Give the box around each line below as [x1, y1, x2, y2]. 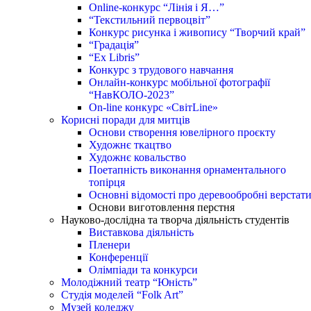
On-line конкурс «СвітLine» [89, 101, 218, 113]
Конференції [89, 251, 148, 263]
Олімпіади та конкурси [89, 263, 198, 276]
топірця [89, 176, 125, 188]
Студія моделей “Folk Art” [61, 288, 183, 301]
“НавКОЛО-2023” [89, 88, 174, 101]
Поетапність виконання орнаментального [89, 163, 286, 176]
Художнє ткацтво [89, 138, 171, 151]
